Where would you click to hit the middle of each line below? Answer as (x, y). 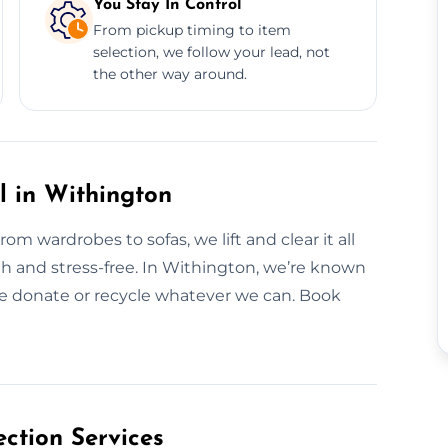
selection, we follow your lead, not (211, 51)
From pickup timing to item (191, 29)
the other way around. (169, 73)
